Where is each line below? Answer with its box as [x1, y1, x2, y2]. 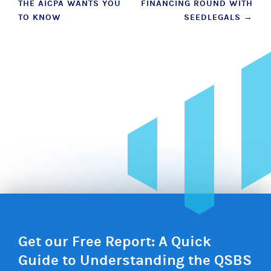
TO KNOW [18, 12, 61, 22]
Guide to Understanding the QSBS [18, 252, 252, 269]
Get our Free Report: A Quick [18, 233, 211, 250]
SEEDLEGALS [184, 12, 244, 22]
